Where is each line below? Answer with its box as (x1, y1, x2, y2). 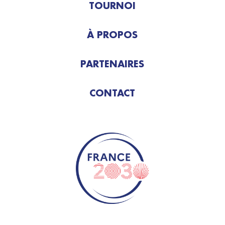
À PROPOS (87, 28, 138, 41)
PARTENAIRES (80, 57, 145, 70)
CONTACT (89, 86, 136, 99)
